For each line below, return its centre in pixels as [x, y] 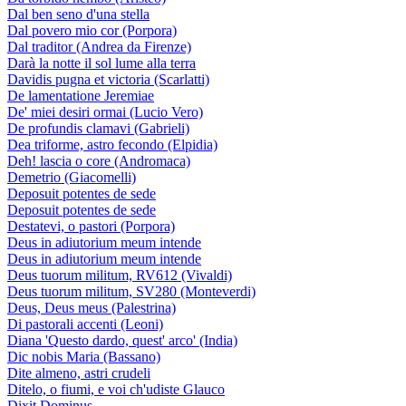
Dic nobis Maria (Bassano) [84, 357]
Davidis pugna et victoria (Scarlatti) [108, 79]
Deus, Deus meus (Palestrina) [92, 308]
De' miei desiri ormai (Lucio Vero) [105, 112]
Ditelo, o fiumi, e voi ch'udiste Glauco [116, 389]
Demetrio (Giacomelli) [72, 177]
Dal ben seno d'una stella [78, 14]
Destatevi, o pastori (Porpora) [91, 226]
